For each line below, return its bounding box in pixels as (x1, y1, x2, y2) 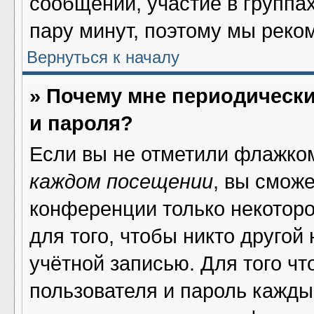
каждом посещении (29, 170, 213, 193)
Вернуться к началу (27, 48, 179, 67)
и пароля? (29, 111, 133, 135)
